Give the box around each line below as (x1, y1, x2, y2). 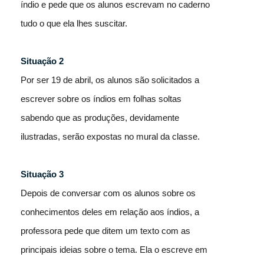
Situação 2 (21, 56, 64, 66)
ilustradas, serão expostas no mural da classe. (21, 131, 200, 141)
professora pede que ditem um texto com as (21, 226, 190, 236)
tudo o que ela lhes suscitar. (21, 18, 127, 28)
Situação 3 (21, 169, 64, 179)
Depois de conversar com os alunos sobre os (21, 188, 196, 198)
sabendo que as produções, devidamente (21, 113, 179, 123)
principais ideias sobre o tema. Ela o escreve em (21, 245, 207, 255)
